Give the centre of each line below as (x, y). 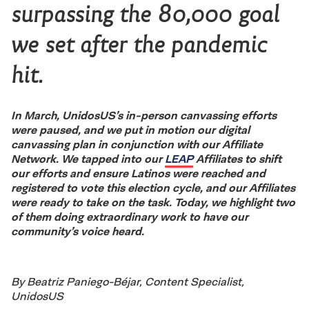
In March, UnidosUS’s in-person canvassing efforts (144, 115)
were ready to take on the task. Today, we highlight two (153, 202)
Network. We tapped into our (88, 159)
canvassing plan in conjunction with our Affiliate (137, 144)
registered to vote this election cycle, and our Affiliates (153, 188)
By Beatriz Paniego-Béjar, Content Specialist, (128, 281)
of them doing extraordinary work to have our (130, 217)
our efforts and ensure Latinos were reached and (138, 173)
